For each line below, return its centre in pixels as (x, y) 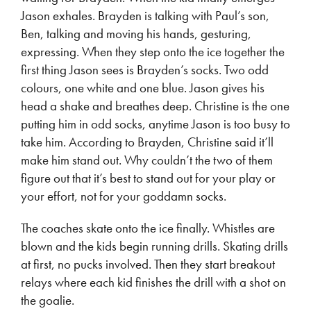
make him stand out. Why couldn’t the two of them (147, 160)
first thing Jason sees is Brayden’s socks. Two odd (145, 70)
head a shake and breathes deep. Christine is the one (155, 106)
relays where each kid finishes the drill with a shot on (153, 282)
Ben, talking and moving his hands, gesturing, (136, 34)
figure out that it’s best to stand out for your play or (148, 178)
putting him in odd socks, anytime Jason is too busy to (155, 124)
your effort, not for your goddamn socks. (124, 196)
